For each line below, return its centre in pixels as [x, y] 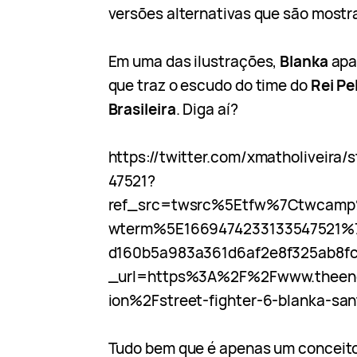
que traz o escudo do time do [209, 86]
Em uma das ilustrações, [194, 62]
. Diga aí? [207, 110]
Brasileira [142, 110]
